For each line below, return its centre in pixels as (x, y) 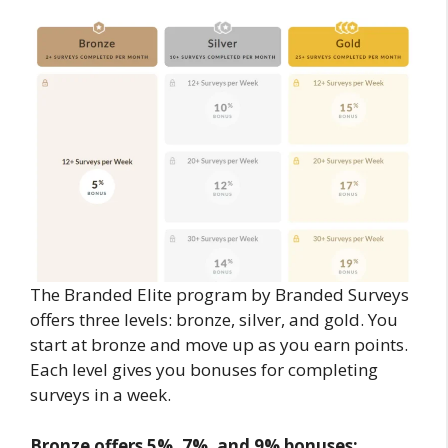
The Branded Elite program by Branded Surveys (219, 295)
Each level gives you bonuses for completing (204, 370)
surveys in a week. (102, 395)
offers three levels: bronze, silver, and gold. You (214, 320)
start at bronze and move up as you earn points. (219, 345)
